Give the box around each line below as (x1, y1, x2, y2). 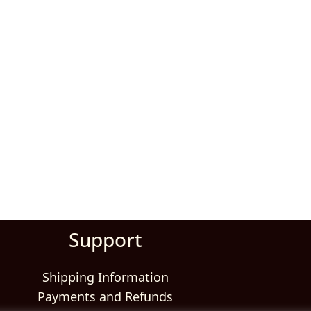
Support (68, 226, 142, 253)
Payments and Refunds (37, 284, 174, 307)
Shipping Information (42, 264, 169, 287)
